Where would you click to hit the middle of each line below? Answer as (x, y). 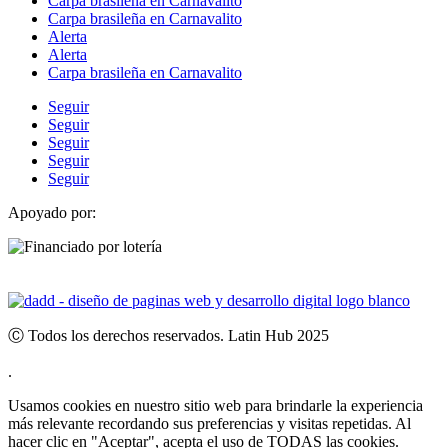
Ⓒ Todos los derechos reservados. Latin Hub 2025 (168, 335)
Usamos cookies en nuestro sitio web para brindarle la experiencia (215, 405)
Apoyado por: (52, 212)
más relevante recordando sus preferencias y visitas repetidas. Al (209, 423)
